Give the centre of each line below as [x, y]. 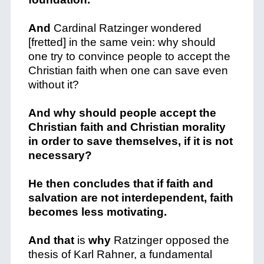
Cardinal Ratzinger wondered [127, 28]
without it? [53, 85]
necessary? [60, 155]
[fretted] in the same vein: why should [122, 42]
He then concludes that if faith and [121, 184]
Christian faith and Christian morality [127, 127]
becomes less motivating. [97, 212]
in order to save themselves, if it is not [130, 141]
